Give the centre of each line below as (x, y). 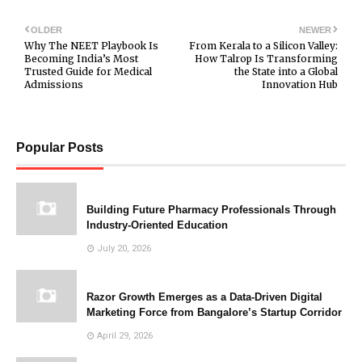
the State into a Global (286, 72)
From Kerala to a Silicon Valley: (263, 46)
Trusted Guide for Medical (88, 72)
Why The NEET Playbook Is (91, 46)
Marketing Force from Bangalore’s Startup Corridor (214, 313)
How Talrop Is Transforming (266, 59)
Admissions (54, 85)
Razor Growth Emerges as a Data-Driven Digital (204, 297)
